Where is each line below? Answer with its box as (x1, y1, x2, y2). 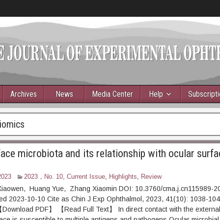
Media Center (92, 89, 133, 99)
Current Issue (66, 173, 105, 180)
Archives (10, 89, 37, 99)
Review (140, 173, 162, 180)
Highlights (109, 173, 137, 180)
